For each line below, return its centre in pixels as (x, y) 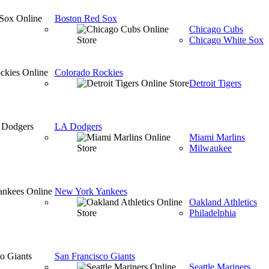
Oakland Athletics (223, 202)
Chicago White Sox (227, 40)
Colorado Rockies (89, 72)
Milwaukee (211, 148)
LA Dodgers (78, 126)
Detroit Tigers (215, 83)
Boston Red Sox (86, 18)
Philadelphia (213, 213)
